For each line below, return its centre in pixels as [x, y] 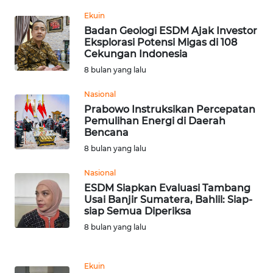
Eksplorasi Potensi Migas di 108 [161, 42]
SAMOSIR [41, 247]
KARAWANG [46, 9]
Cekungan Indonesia [136, 54]
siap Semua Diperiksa [138, 211]
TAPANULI [42, 189]
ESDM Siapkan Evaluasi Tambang [167, 188]
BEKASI [38, 54]
